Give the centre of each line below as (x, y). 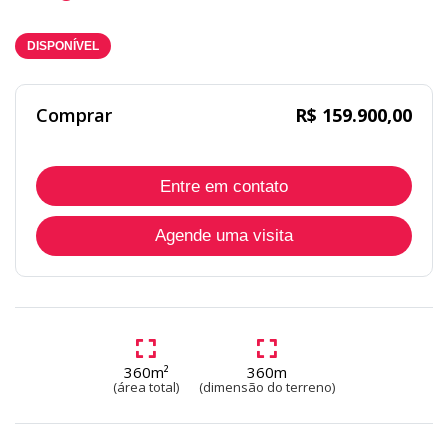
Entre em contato (224, 186)
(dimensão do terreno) (267, 387)
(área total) (146, 387)
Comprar (74, 115)
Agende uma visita (224, 236)
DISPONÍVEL (63, 46)
